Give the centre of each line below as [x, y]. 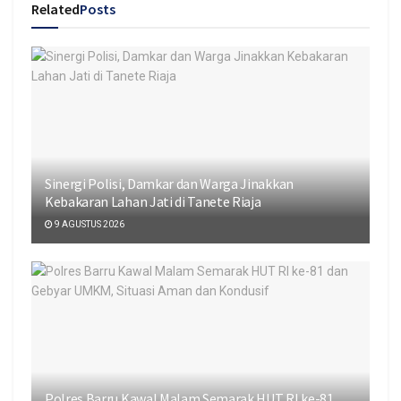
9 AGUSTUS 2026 [89, 225]
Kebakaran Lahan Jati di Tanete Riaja [153, 202]
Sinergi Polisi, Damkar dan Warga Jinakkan [169, 184]
